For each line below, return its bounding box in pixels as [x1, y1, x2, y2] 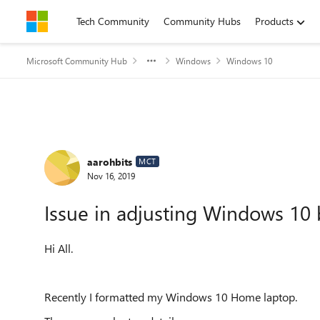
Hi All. [44, 241, 76, 256]
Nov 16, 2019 [87, 169, 135, 181]
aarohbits [87, 154, 132, 169]
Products [255, 14, 294, 28]
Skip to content [41, 14, 107, 28]
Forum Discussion [25, 130, 204, 161]
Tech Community [76, 14, 149, 28]
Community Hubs [164, 14, 241, 28]
